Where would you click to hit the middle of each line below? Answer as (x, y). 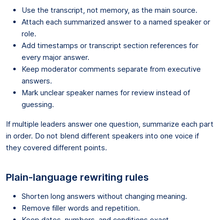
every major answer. (55, 57)
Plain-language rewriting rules (77, 177)
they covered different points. (56, 147)
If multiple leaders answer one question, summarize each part (110, 124)
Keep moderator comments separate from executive (111, 69)
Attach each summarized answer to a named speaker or (116, 22)
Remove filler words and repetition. (81, 208)
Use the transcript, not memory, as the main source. (110, 10)
